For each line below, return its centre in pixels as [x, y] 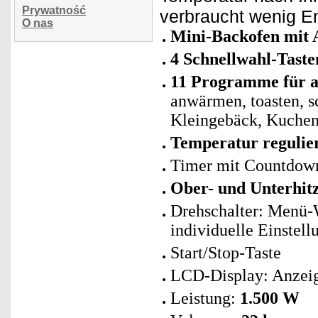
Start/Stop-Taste [226, 253]
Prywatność [54, 10]
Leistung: [205, 298]
